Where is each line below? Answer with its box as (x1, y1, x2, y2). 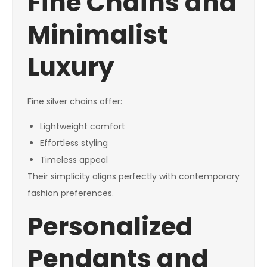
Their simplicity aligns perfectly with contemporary (27, 170, 240, 183)
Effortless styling (40, 137, 108, 150)
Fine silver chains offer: (27, 95, 122, 108)
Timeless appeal (40, 154, 108, 166)
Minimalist (27, 17, 167, 53)
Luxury (27, 49, 114, 85)
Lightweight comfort (40, 120, 125, 133)
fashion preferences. (27, 187, 114, 200)
